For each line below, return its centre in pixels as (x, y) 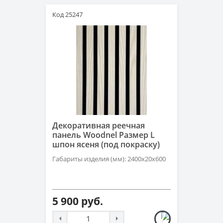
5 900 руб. (78, 201)
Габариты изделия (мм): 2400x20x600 (109, 159)
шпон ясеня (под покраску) (106, 144)
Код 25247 (67, 14)
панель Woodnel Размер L (104, 135)
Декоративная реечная (99, 125)
